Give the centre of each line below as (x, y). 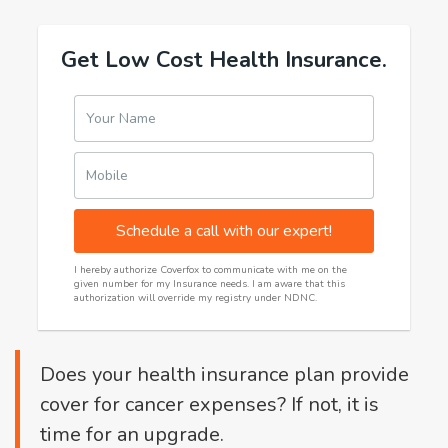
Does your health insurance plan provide (224, 374)
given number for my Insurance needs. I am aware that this (209, 284)
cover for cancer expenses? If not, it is (209, 404)
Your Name (121, 118)
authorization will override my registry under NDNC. (195, 298)
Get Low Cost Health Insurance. (224, 60)
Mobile (107, 175)
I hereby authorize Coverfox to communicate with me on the (210, 270)
